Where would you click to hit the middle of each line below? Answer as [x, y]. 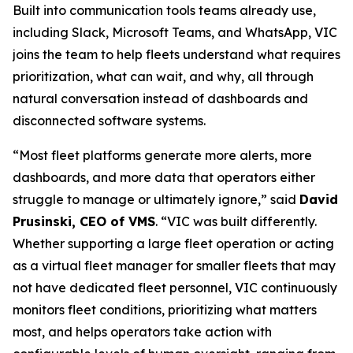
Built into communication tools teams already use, [164, 10]
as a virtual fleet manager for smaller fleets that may [174, 266]
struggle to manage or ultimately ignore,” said [156, 199]
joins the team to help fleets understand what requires [176, 54]
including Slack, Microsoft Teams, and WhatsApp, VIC [175, 32]
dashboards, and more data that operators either [164, 177]
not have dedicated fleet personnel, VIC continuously [175, 288]
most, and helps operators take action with [142, 332]
